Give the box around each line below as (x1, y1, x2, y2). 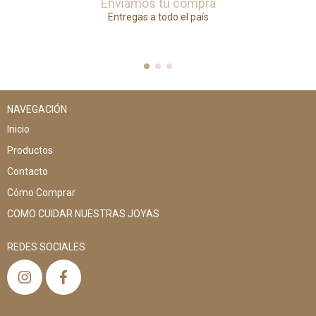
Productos (7, 144, 53, 156)
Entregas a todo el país (107, 11, 209, 23)
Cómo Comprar (7, 186, 75, 198)
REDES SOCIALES (7, 241, 85, 253)
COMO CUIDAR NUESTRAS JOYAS (7, 207, 159, 219)
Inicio (7, 123, 30, 135)
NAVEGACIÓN (7, 103, 67, 115)
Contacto (7, 165, 48, 177)
